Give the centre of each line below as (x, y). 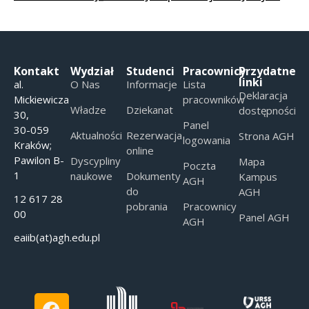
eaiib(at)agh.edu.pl (57, 237)
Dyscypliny (95, 160)
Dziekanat (150, 109)
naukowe (91, 176)
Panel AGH (265, 217)
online (140, 150)
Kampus (258, 176)
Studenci (151, 71)
